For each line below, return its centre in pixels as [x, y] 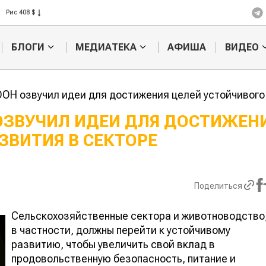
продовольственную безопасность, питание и [123, 258]
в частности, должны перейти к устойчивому [121, 230]
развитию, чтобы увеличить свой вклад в [113, 244]
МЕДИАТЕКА [106, 47]
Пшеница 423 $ [30, 25]
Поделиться [218, 186]
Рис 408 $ [20, 12]
